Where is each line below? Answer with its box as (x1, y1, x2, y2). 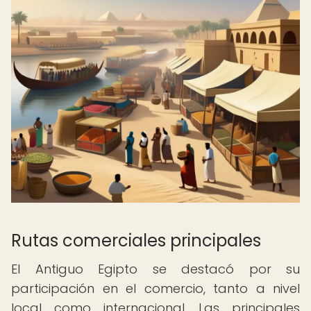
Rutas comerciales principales (11, 229, 261, 252)
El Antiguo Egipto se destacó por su (11, 260, 300, 278)
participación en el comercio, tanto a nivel (11, 280, 300, 297)
